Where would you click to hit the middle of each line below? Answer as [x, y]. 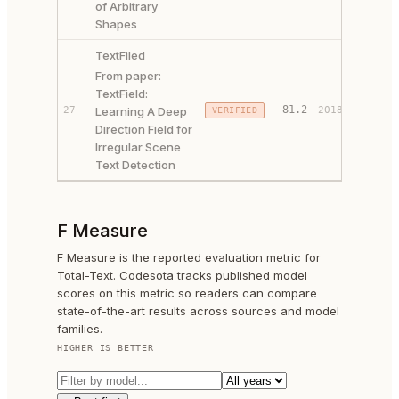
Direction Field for [144, 129]
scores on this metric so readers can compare [187, 293]
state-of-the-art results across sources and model [198, 311]
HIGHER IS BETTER [106, 348]
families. [80, 329]
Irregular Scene [138, 147]
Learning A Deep [141, 111]
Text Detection [135, 165]
